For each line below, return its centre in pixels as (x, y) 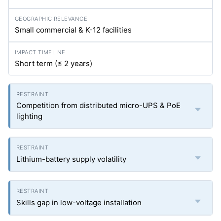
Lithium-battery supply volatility (71, 159)
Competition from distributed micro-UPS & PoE (98, 105)
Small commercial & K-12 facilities (73, 30)
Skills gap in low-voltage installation (79, 203)
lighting (29, 116)
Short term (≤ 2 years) (54, 63)
